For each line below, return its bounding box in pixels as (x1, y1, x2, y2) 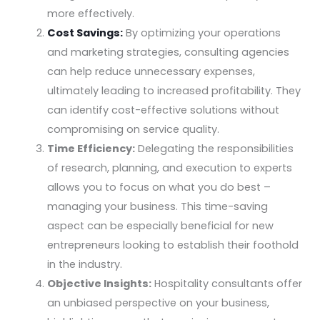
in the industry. (47, 256, 123, 271)
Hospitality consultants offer (151, 276, 303, 291)
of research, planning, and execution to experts (47, 160, 293, 175)
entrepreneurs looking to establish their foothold (47, 237, 299, 252)
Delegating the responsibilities (135, 141, 294, 156)
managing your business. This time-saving (47, 199, 269, 214)
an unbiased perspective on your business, (47, 295, 270, 310)
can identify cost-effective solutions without (47, 102, 280, 117)
